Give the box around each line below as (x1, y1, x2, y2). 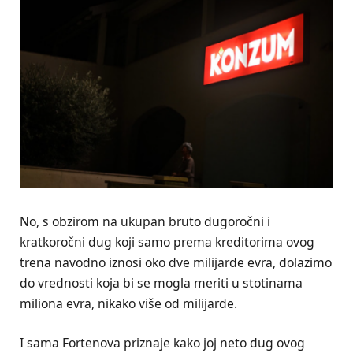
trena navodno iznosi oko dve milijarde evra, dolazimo (20, 254, 332, 272)
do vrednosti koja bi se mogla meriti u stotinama (20, 274, 303, 292)
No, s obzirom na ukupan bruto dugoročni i (20, 213, 270, 231)
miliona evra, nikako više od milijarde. (20, 295, 237, 313)
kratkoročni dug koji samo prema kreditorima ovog (20, 233, 314, 251)
